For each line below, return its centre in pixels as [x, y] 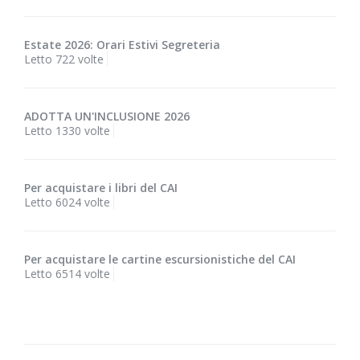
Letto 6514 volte [67, 274]
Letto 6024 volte [67, 202]
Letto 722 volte [64, 59]
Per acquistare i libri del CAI [101, 188]
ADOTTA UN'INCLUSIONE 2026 [107, 117]
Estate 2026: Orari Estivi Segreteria [122, 45]
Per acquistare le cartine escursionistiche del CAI [160, 260]
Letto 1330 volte [67, 131]
